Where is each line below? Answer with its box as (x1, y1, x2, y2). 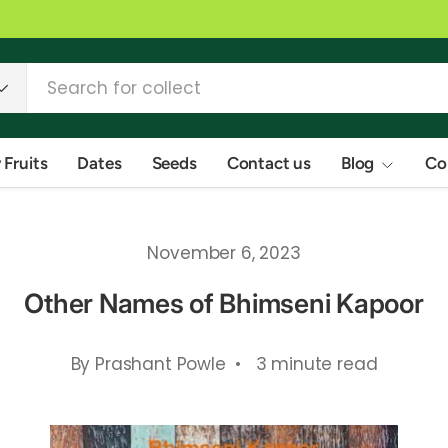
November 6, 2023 (147, 241, 301, 266)
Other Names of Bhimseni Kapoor (24, 287, 424, 320)
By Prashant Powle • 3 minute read (70, 352, 378, 377)
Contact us (226, 153, 311, 173)
